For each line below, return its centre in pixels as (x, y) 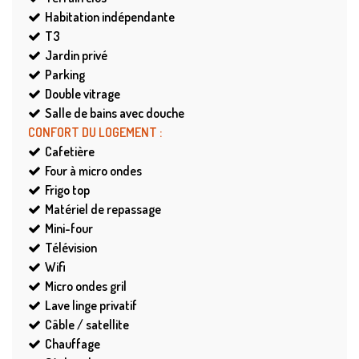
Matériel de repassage (103, 210)
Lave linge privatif (91, 306)
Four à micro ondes (93, 171)
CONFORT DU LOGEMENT (94, 133)
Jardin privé (76, 56)
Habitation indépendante (110, 17)
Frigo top (67, 190)
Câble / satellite (87, 325)
